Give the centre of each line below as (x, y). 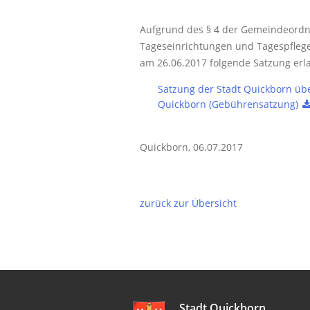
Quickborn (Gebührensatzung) (228, 104)
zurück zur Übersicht (188, 203)
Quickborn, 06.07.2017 (191, 147)
